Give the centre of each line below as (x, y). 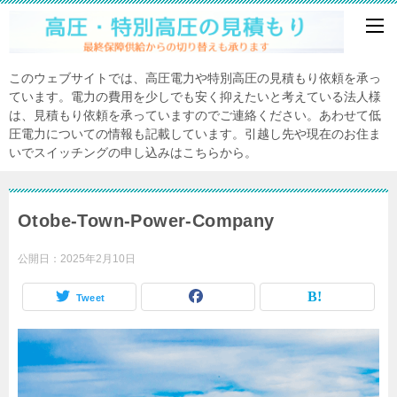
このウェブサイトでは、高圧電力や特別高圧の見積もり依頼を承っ (195, 78)
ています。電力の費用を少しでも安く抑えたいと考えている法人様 (195, 97)
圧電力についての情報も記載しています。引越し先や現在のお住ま (195, 134)
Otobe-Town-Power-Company (146, 221)
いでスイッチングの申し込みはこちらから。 (133, 153)
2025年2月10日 (98, 259)
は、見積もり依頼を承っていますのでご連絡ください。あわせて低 (195, 116)
